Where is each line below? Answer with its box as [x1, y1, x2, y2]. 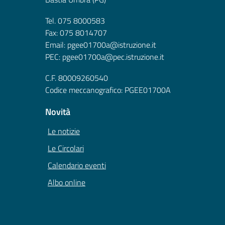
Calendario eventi [48, 159, 106, 172]
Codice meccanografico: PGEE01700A [45, 84, 171, 96]
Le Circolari [48, 142, 84, 155]
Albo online [48, 176, 85, 189]
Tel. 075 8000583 [45, 15, 105, 27]
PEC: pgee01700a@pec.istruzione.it [45, 51, 164, 63]
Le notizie [48, 125, 80, 138]
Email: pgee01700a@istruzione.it [45, 39, 156, 51]
